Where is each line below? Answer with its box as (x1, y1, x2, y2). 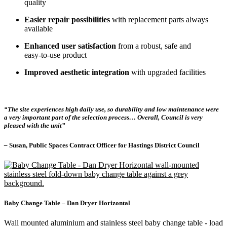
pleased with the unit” (4, 122, 65, 130)
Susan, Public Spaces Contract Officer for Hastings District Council (9, 141, 200, 149)
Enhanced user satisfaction (24, 42, 116, 51)
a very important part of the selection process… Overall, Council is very (4, 113, 203, 122)
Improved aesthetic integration (24, 68, 129, 77)
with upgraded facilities (129, 68, 206, 77)
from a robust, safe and (116, 42, 191, 51)
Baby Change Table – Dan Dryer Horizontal (4, 199, 130, 207)
